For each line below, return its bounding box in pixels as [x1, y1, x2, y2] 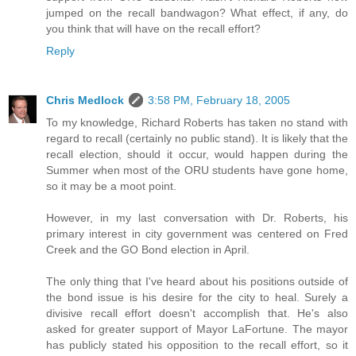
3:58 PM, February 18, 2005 [148, 93, 290, 106]
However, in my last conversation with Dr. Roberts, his [46, 211, 348, 224]
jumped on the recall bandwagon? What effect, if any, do [46, 6, 348, 19]
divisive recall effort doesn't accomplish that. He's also [46, 306, 348, 319]
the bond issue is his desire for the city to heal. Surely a [46, 290, 348, 304]
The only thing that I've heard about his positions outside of [46, 274, 348, 288]
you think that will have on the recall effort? [46, 22, 261, 35]
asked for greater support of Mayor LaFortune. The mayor [46, 322, 348, 335]
